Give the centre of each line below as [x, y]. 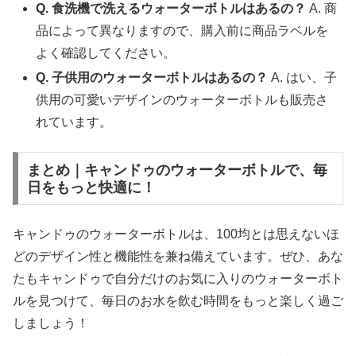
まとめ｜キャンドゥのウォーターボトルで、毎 [177, 170]
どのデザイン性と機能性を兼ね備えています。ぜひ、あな [178, 257]
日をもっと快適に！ [91, 187]
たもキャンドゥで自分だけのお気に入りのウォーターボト [178, 279]
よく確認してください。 [106, 53]
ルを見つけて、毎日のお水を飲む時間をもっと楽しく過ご [178, 301]
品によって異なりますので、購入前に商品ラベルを [182, 31]
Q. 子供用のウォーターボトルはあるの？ [152, 78]
